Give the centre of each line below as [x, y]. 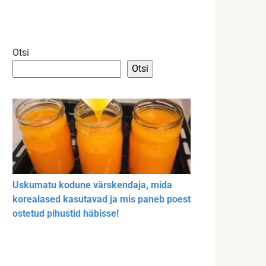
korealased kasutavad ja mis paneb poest [102, 199]
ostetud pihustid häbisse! [66, 214]
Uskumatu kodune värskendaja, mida [92, 185]
